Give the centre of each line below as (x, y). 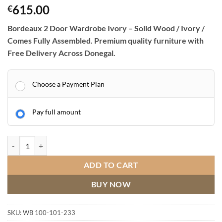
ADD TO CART (111, 165)
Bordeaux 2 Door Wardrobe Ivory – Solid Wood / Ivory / (106, 28)
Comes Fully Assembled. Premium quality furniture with (106, 41)
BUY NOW (111, 185)
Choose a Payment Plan (68, 84)
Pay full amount (56, 112)
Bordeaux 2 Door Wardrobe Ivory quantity (72, 141)
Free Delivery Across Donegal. (61, 53)
